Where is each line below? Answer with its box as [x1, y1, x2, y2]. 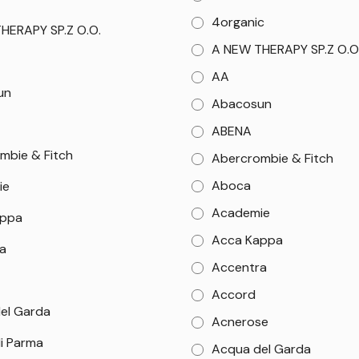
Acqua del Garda [212, 341, 312, 357]
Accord [212, 286, 256, 303]
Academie [212, 204, 271, 221]
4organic [212, 14, 265, 30]
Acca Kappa [212, 232, 284, 248]
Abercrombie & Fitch [212, 150, 334, 167]
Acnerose [212, 313, 269, 330]
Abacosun [212, 95, 272, 112]
